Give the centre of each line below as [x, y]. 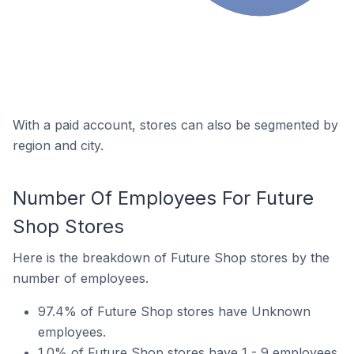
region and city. [58, 145]
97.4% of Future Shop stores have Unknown [174, 311]
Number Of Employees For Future [163, 198]
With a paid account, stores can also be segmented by [175, 124]
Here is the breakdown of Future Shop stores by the [171, 257]
